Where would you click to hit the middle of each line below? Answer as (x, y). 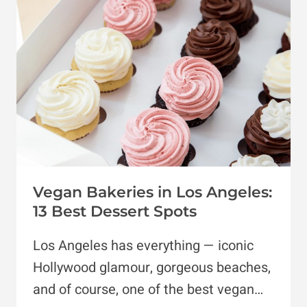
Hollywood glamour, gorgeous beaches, (152, 268)
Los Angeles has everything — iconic (143, 246)
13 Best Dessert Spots (115, 212)
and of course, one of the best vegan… (148, 290)
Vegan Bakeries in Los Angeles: (152, 193)
